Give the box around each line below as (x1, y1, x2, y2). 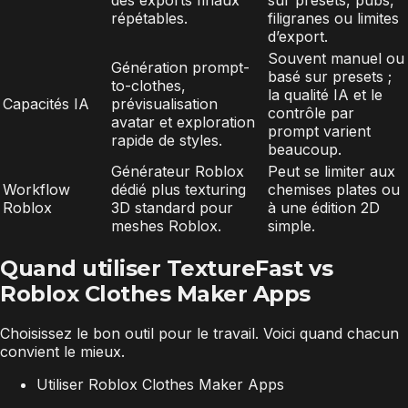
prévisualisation (111, 94, 218, 113)
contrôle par (268, 103, 354, 122)
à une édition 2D (268, 198, 380, 217)
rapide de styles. (111, 130, 222, 149)
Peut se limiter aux (268, 161, 395, 180)
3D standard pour (111, 198, 233, 217)
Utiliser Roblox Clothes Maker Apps (36, 375, 284, 394)
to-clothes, (111, 76, 186, 95)
